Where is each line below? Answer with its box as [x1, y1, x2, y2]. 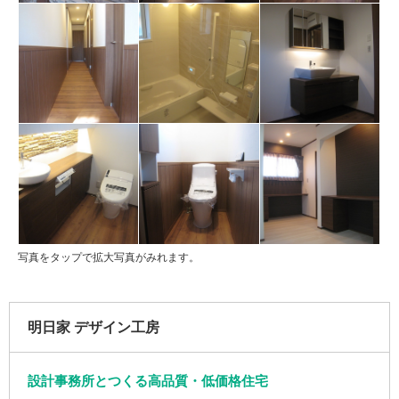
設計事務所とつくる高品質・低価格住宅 [28, 372, 268, 388]
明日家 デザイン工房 [28, 319, 159, 335]
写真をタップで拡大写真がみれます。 [18, 250, 199, 264]
